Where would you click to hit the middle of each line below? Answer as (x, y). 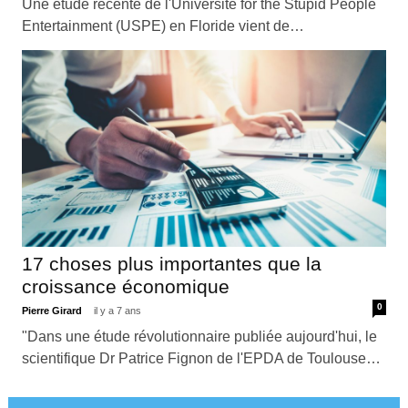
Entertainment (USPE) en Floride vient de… (163, 26)
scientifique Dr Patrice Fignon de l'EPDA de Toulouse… (201, 359)
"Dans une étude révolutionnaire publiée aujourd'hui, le (199, 337)
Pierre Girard (53, 311)
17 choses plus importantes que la (171, 264)
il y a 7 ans (117, 311)
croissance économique (125, 287)
